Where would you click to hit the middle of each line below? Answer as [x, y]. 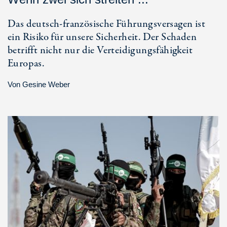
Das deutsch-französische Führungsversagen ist [106, 24]
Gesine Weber [46, 84]
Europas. [26, 63]
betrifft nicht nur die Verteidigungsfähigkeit [100, 50]
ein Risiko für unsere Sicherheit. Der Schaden [102, 37]
